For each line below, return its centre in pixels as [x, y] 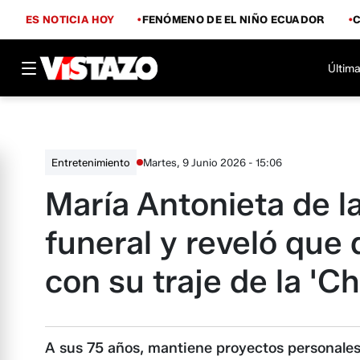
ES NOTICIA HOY [70, 19]
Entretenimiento [91, 162]
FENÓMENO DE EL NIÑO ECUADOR [233, 19]
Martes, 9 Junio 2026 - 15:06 [213, 162]
